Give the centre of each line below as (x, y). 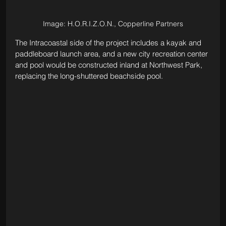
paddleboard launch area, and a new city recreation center (112, 53)
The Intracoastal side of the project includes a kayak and (109, 42)
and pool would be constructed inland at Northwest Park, (109, 65)
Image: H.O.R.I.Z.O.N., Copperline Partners (113, 23)
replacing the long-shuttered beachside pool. (89, 76)
